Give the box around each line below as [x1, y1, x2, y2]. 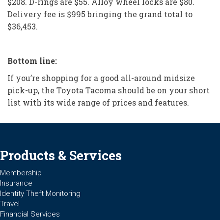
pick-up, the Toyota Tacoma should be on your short [7, 84, 210, 95]
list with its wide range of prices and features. [7, 97, 189, 108]
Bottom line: [7, 55, 57, 66]
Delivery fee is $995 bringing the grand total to [7, 8, 192, 19]
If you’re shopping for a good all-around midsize [7, 72, 195, 83]
